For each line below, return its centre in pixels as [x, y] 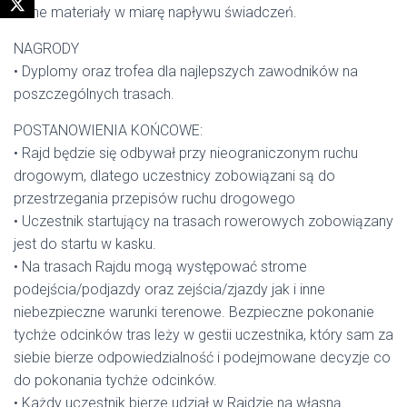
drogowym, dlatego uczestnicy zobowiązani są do [174, 176]
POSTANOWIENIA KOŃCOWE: [108, 130]
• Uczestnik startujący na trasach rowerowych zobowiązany [203, 221]
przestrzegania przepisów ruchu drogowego [154, 199]
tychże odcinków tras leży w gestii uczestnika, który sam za [203, 335]
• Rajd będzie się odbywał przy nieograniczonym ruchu [186, 153]
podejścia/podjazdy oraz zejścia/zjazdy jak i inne [169, 289]
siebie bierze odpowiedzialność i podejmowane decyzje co [202, 357]
